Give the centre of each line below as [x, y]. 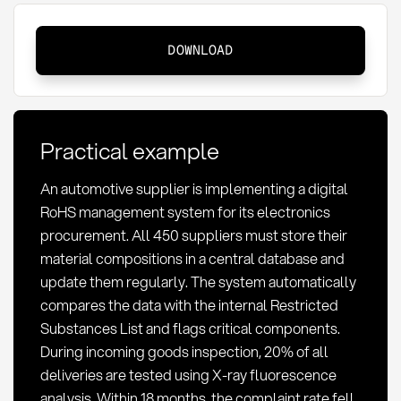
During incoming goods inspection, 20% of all [184, 351]
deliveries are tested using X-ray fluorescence [188, 375]
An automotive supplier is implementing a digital [194, 188]
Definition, [132, 60]
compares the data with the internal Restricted [189, 305]
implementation [158, 154]
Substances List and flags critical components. [190, 328]
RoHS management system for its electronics [185, 212]
